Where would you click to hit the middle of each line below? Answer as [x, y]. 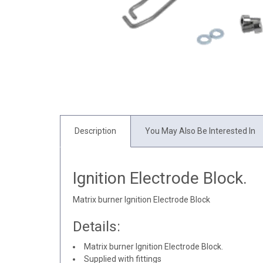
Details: [96, 226]
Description [95, 131]
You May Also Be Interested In [200, 131]
